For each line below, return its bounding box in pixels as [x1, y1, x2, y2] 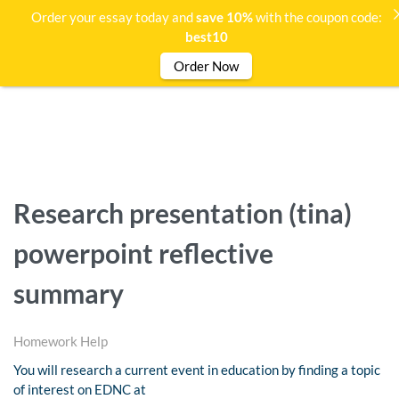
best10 [184, 28, 228, 45]
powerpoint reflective [13, 236, 273, 269]
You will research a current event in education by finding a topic [13, 361, 380, 378]
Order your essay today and [30, 8, 196, 25]
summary [13, 276, 124, 309]
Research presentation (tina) [13, 196, 352, 229]
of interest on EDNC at [13, 380, 146, 397]
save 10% [195, 8, 253, 25]
